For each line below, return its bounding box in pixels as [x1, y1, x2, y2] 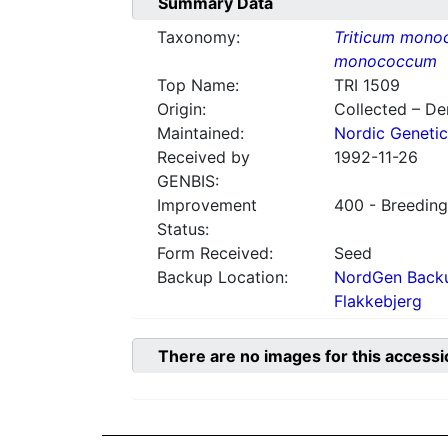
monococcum [333, 51, 437, 72]
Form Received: [157, 243, 273, 264]
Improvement [157, 195, 257, 216]
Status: [157, 219, 209, 240]
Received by [157, 147, 250, 168]
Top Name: [157, 75, 239, 96]
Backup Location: [157, 267, 288, 288]
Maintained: [157, 123, 244, 144]
